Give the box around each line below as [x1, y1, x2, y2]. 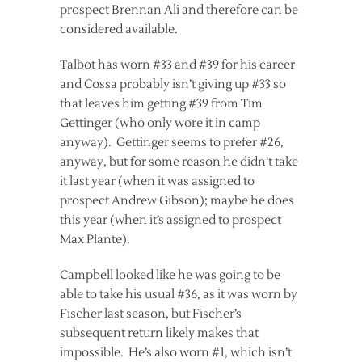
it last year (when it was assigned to [60, 173, 255, 189]
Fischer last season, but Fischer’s [60, 305, 242, 322]
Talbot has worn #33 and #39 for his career [60, 57, 295, 73]
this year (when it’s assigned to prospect [60, 212, 281, 228]
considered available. [60, 21, 178, 37]
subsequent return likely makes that [60, 325, 259, 341]
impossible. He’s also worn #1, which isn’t [60, 344, 292, 360]
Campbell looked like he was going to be [60, 267, 280, 283]
